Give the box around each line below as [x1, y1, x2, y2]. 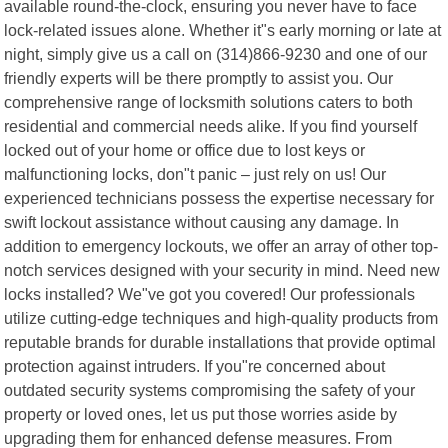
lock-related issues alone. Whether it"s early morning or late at [4, 20, 442, 39]
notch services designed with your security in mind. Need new [4, 260, 441, 279]
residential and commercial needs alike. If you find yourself [4, 116, 418, 135]
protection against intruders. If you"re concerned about [4, 356, 386, 375]
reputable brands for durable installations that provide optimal [4, 332, 437, 351]
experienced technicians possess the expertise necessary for [4, 188, 435, 207]
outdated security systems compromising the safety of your [4, 380, 416, 399]
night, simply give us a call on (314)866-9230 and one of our [4, 44, 428, 63]
